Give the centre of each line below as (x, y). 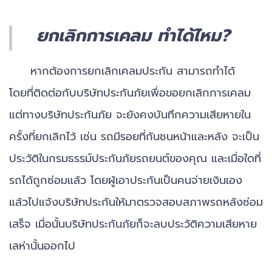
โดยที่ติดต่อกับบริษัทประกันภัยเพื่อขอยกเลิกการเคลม (130, 93)
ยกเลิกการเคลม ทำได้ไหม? (133, 35)
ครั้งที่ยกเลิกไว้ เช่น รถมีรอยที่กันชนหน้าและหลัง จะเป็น (134, 136)
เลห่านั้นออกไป (42, 246)
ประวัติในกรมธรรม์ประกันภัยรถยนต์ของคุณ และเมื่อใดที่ (135, 158)
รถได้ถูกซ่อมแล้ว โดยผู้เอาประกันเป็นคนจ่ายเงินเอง (126, 180)
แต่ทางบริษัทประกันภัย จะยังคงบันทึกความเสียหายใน (130, 114)
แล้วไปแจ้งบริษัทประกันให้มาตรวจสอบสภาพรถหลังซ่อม (136, 202)
